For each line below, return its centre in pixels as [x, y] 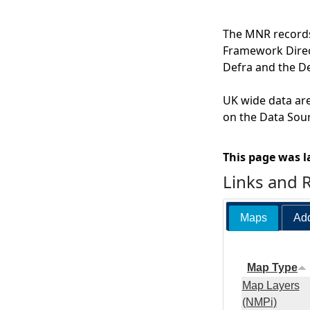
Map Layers [271, 286]
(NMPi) [259, 302]
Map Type [273, 268]
